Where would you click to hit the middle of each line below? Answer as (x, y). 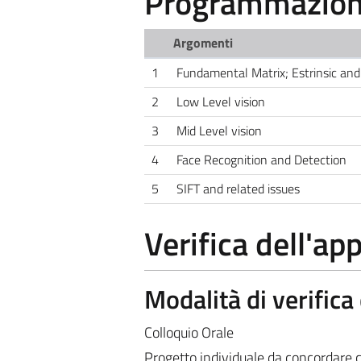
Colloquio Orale (189, 332)
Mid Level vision (219, 130)
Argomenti (203, 42)
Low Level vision (220, 101)
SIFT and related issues (238, 188)
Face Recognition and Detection (261, 159)
